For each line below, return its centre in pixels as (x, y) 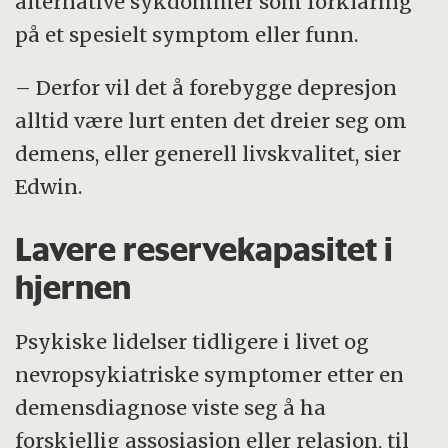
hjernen (73, 287)
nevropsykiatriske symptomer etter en (210, 374)
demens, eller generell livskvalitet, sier (208, 154)
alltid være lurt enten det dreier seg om (211, 121)
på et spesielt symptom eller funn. (187, 35)
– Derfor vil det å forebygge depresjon (206, 88)
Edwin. (49, 187)
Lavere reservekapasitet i (204, 249)
